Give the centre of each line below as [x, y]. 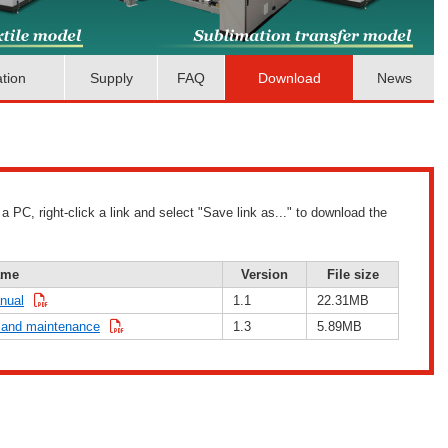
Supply [111, 77]
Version [264, 274]
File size [352, 274]
